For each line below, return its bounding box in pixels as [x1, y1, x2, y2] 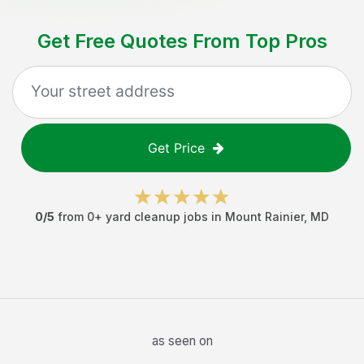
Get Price [148, 140, 205, 156]
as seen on [151, 333, 213, 349]
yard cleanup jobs [106, 210, 208, 223]
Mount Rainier [225, 210, 304, 223]
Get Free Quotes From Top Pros [37, 29, 327, 53]
